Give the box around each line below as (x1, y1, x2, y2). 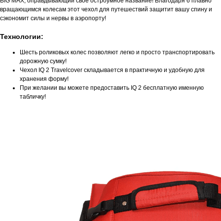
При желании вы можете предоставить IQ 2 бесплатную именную (20, 84, 204, 92)
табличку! (20, 93, 46, 101)
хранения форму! (20, 75, 69, 83)
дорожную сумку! (20, 58, 67, 65)
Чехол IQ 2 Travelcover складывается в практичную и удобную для (20, 67, 205, 74)
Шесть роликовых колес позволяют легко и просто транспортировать (20, 49, 215, 56)
